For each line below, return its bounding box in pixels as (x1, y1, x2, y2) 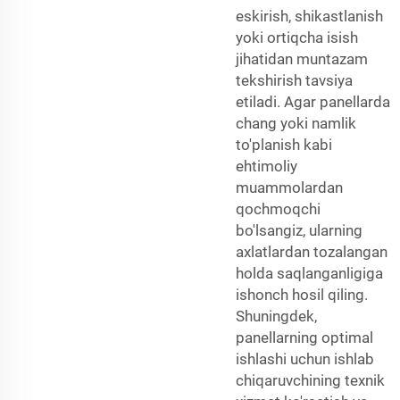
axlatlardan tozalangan (236, 242, 387, 261)
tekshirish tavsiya (236, 71, 353, 89)
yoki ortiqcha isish (236, 28, 358, 46)
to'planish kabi (236, 135, 332, 154)
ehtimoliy (236, 156, 297, 175)
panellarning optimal (236, 328, 373, 346)
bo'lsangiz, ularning (236, 221, 362, 239)
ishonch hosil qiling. (236, 285, 368, 304)
